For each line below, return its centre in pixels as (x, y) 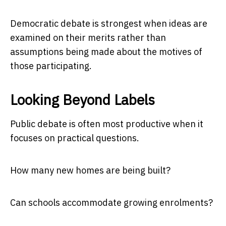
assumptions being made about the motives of (106, 51)
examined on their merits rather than (88, 37)
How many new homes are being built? (90, 170)
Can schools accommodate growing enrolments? (111, 202)
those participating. (51, 66)
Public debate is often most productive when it (107, 124)
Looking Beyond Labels (82, 99)
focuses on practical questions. (75, 138)
